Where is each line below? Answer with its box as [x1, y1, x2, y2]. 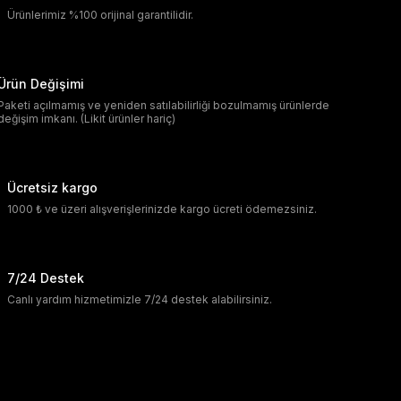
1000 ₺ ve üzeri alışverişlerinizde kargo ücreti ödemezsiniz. [7, 202, 317, 216]
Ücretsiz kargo [7, 180, 98, 195]
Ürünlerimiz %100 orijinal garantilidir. [7, 8, 193, 21]
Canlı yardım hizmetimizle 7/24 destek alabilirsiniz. [7, 293, 272, 306]
